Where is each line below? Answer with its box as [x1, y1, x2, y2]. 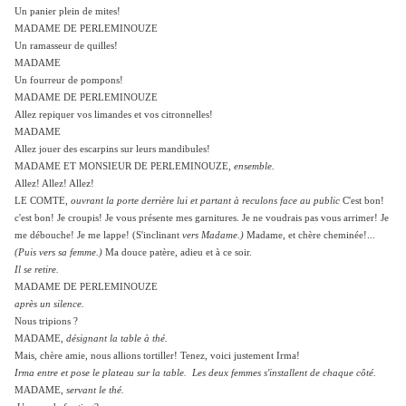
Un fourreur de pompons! [14, 75, 123, 86]
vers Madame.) [182, 230, 244, 241]
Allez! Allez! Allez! [14, 179, 94, 189]
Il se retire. [14, 265, 59, 275]
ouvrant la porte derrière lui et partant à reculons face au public [71, 196, 340, 207]
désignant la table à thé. [66, 333, 168, 344]
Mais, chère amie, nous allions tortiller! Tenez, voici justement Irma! [14, 351, 300, 362]
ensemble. [234, 161, 275, 172]
